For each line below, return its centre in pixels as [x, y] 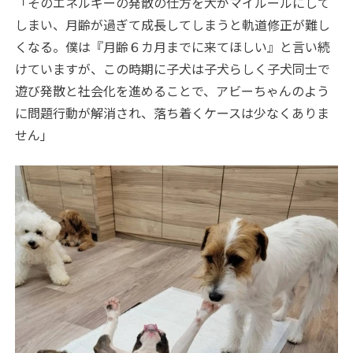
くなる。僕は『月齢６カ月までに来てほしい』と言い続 [173, 46]
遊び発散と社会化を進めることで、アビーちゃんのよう [173, 90]
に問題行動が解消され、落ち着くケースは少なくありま [173, 112]
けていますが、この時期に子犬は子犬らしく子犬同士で [173, 68]
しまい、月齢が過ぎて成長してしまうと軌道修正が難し [173, 24]
